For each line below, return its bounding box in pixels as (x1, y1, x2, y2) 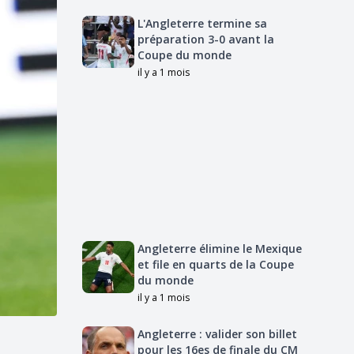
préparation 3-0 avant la (137, 32, 274, 47)
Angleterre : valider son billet (137, 326, 297, 341)
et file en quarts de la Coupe (137, 257, 294, 272)
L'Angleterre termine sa (137, 16, 267, 31)
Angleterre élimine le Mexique (137, 241, 302, 256)
